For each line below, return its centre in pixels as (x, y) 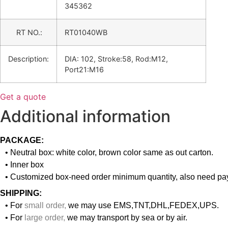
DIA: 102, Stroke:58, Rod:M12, (116, 59)
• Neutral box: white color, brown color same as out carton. (109, 152)
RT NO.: (25, 32)
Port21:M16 (84, 69)
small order (44, 205)
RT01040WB (86, 32)
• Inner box (24, 164)
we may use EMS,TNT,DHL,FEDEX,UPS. (142, 205)
